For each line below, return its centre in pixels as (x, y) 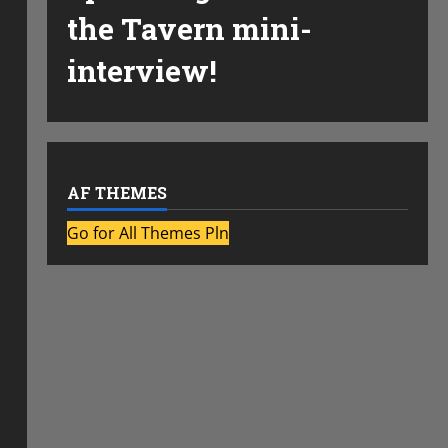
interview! (141, 70)
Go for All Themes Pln (147, 233)
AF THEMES (116, 192)
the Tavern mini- (189, 28)
